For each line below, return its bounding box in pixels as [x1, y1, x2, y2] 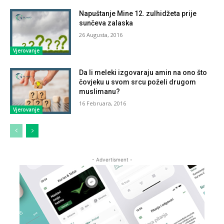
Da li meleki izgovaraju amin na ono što [79, 68, 207, 76]
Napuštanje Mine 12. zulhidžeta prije [79, 9, 197, 17]
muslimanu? [79, 87, 120, 95]
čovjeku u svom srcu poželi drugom [79, 77, 196, 86]
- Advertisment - [91, 156, 132, 162]
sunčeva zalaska [79, 18, 133, 27]
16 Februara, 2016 [79, 99, 126, 107]
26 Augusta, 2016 [79, 30, 123, 38]
